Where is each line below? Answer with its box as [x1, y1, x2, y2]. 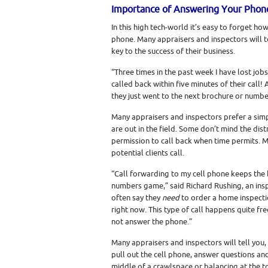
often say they [111, 193, 162, 203]
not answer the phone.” [111, 217, 192, 227]
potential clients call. [111, 148, 184, 158]
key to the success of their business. [111, 46, 235, 56]
